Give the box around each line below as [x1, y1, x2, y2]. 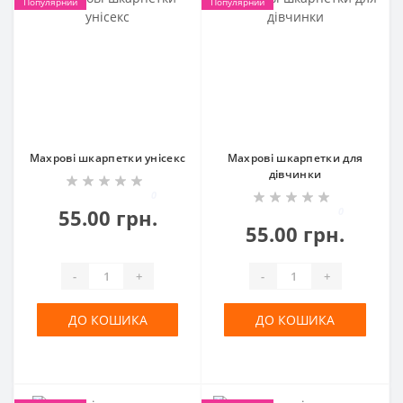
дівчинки [268, 166, 322, 182]
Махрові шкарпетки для [227, 150, 363, 166]
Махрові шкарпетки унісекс [29, 150, 186, 166]
